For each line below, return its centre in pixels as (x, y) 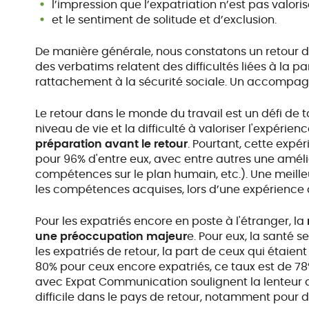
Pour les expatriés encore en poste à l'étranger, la (171, 221)
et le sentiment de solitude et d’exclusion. (165, 20)
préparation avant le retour (112, 144)
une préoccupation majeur (111, 236)
